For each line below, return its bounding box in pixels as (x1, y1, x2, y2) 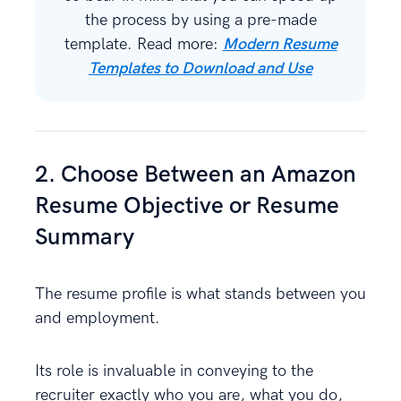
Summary (35, 223, 134, 252)
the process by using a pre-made (84, 10, 317, 30)
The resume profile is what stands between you (35, 284, 366, 303)
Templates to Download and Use (89, 58, 312, 78)
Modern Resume (222, 34, 337, 54)
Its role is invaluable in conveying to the (35, 361, 313, 380)
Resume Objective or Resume (35, 192, 339, 220)
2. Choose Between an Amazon (35, 160, 356, 189)
